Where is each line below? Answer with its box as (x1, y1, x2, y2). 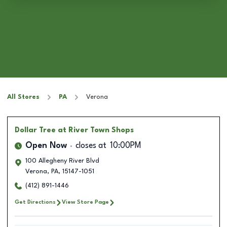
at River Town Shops (58, 127, 134, 134)
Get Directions (15, 199, 56, 205)
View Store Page (62, 199, 109, 205)
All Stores (7, 94, 40, 100)
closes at (75, 142, 106, 150)
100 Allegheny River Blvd (25, 158, 99, 164)
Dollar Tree (15, 127, 56, 134)
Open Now (25, 142, 67, 150)
